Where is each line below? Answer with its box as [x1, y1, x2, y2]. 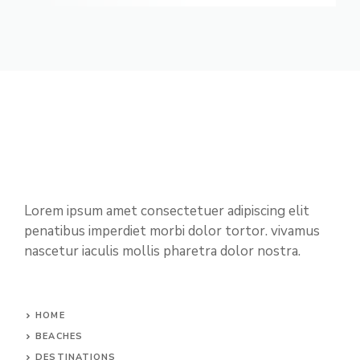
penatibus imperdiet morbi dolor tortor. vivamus [24, 222, 320, 241]
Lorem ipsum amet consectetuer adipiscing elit [24, 202, 309, 221]
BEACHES [35, 330, 83, 343]
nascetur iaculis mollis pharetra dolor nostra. [24, 242, 301, 261]
